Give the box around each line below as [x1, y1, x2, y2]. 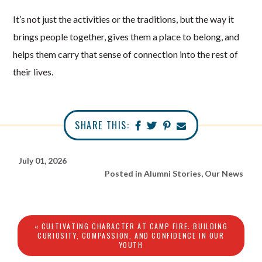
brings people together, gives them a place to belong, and [13, 31, 240, 43]
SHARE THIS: [74, 118, 130, 133]
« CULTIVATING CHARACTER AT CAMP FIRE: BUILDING [34, 221, 228, 232]
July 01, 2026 [19, 156, 67, 166]
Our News [204, 168, 243, 179]
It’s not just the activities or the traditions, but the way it [13, 13, 235, 25]
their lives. [13, 66, 54, 78]
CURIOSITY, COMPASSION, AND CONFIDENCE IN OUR [37, 230, 225, 241]
